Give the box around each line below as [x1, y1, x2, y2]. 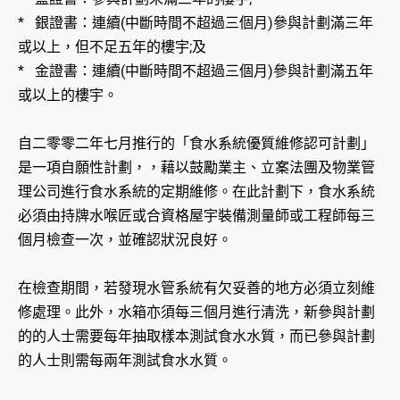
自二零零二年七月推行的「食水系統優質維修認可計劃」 [18, 135, 375, 153]
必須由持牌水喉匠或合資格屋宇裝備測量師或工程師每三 [18, 207, 375, 225]
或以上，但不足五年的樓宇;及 [18, 38, 206, 56]
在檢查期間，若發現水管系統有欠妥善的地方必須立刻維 [18, 279, 375, 297]
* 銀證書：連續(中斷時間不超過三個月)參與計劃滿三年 [18, 14, 373, 32]
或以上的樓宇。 [18, 87, 118, 104]
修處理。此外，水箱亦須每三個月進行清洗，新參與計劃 [18, 304, 375, 321]
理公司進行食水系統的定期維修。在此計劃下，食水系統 [18, 183, 375, 201]
